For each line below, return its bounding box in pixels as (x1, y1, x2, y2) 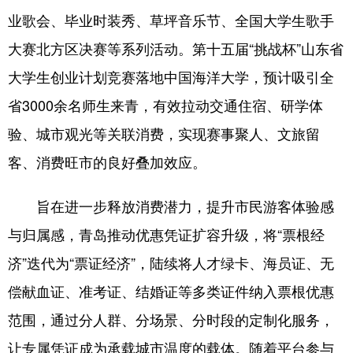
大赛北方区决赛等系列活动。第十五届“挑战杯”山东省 (8, 38, 344, 58)
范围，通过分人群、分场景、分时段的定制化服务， (8, 309, 334, 329)
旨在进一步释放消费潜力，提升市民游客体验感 (8, 195, 334, 216)
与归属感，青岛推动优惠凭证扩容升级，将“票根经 (8, 224, 325, 244)
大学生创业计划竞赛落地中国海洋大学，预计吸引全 (8, 66, 334, 87)
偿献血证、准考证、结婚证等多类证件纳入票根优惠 (8, 281, 334, 301)
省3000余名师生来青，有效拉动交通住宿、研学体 (8, 95, 323, 115)
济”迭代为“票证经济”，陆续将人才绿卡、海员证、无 (8, 252, 334, 273)
